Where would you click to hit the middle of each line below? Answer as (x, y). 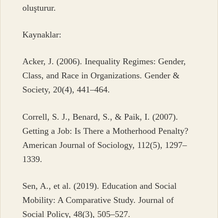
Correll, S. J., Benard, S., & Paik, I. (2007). (100, 117)
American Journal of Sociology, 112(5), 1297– (105, 145)
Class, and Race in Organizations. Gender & (101, 76)
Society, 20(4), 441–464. (66, 90)
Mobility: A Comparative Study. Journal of (98, 200)
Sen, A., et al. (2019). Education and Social (100, 186)
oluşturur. (39, 8)
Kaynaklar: (42, 35)
